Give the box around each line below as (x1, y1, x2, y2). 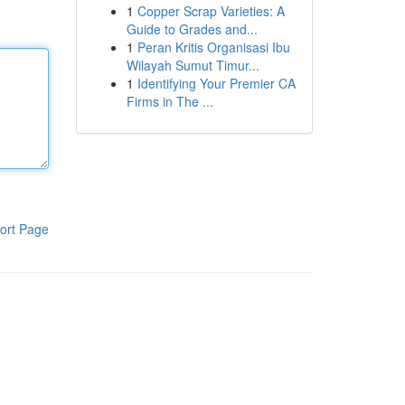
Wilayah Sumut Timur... (126, 56, 259, 74)
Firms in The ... (126, 92, 213, 110)
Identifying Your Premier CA (137, 74, 296, 92)
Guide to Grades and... (126, 20, 258, 38)
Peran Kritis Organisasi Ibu (137, 38, 290, 56)
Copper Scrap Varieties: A (137, 2, 285, 20)
